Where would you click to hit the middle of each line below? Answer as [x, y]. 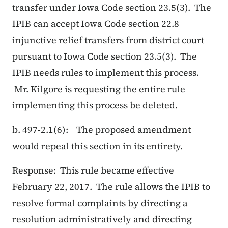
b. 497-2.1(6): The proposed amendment [102, 130]
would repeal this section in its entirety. [99, 146]
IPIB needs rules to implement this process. [106, 73]
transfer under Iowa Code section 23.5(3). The [112, 8]
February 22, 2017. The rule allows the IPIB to [111, 187]
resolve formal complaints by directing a [100, 203]
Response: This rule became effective [93, 170]
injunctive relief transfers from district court [108, 40]
